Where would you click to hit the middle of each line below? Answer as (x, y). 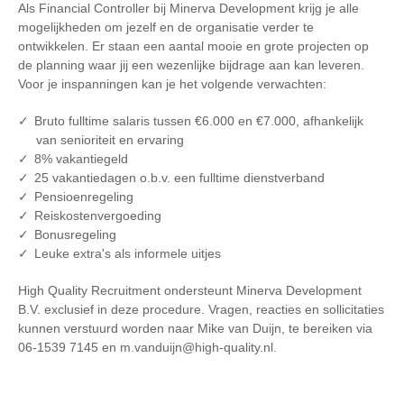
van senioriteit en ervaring (110, 140)
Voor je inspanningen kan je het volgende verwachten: (172, 84)
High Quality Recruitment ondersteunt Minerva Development (190, 290)
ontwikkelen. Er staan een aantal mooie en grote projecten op (193, 46)
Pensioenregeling (84, 197)
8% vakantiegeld (81, 159)
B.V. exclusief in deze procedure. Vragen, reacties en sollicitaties (201, 309)
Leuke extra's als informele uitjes (128, 253)
